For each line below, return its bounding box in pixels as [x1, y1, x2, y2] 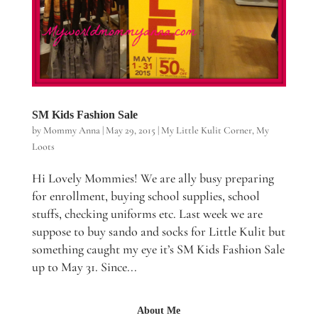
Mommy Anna [43, 124, 100, 137]
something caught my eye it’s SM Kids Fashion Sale [31, 241, 285, 258]
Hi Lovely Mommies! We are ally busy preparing [31, 170, 274, 187]
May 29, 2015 [105, 124, 155, 137]
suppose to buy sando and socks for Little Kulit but [31, 224, 285, 240]
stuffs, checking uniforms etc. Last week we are [31, 206, 263, 222]
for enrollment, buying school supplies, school [31, 188, 260, 204]
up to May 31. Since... [31, 259, 137, 275]
